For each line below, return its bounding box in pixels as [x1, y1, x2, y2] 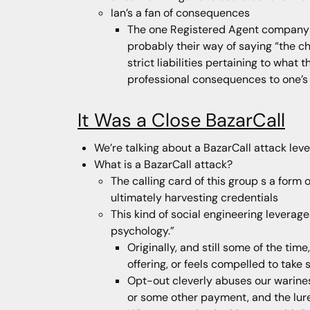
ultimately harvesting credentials [111, 190, 278, 206]
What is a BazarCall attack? [94, 157, 232, 172]
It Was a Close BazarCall [77, 108, 285, 133]
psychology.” [111, 224, 174, 239]
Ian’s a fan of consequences [111, 5, 250, 20]
